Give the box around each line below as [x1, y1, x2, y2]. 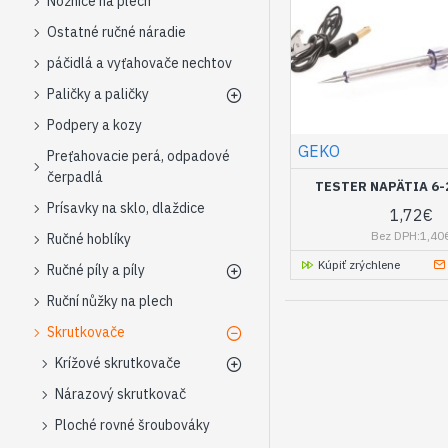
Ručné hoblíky [47, 230, 131, 248]
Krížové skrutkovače [55, 354, 181, 372]
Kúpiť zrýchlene [317, 257, 400, 273]
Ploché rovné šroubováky [55, 416, 210, 434]
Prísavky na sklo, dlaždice [47, 199, 205, 217]
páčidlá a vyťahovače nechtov [47, 54, 232, 72]
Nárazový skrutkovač [55, 385, 186, 403]
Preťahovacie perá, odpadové [47, 147, 230, 165]
